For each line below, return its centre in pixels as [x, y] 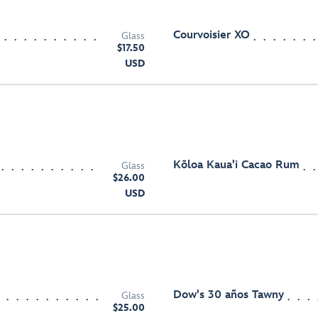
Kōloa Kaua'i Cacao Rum [236, 165]
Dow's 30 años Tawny [229, 295]
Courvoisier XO [212, 35]
